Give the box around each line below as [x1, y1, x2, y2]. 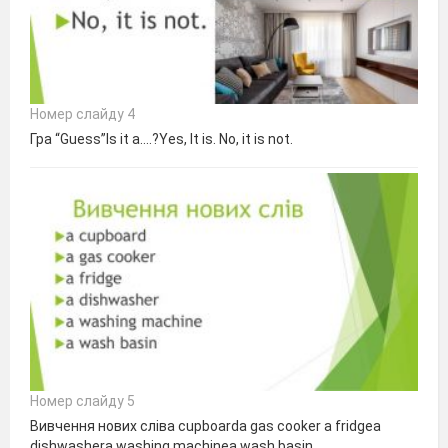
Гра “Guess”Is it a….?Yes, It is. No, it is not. [30, 131, 293, 148]
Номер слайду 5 [30, 392, 135, 409]
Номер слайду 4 [30, 106, 135, 123]
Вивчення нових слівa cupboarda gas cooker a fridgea [30, 417, 381, 434]
